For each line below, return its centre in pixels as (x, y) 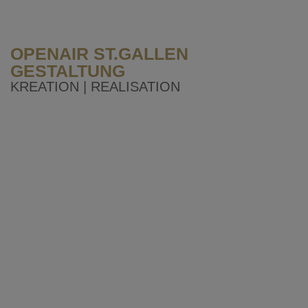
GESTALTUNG (68, 71)
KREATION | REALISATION (95, 87)
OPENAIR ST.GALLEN (99, 54)
